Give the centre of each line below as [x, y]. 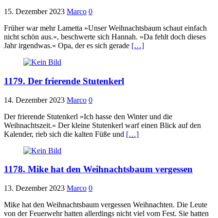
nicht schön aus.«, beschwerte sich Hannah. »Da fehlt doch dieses [105, 37]
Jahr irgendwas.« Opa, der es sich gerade [68, 46]
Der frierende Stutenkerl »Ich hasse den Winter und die [88, 116]
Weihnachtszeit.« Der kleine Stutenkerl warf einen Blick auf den [102, 125]
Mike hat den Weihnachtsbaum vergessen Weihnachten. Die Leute [106, 205]
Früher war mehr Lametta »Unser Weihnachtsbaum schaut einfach [105, 28]
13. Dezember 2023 [34, 188]
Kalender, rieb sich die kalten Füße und [65, 134]
